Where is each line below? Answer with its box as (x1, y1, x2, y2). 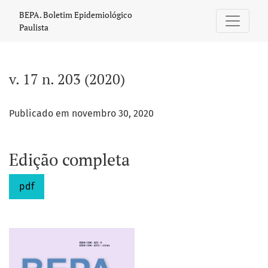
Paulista (19, 22, 48, 33)
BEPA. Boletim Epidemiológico (19, 9, 132, 20)
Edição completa (9, 148, 130, 170)
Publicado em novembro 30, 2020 (9, 108, 154, 119)
